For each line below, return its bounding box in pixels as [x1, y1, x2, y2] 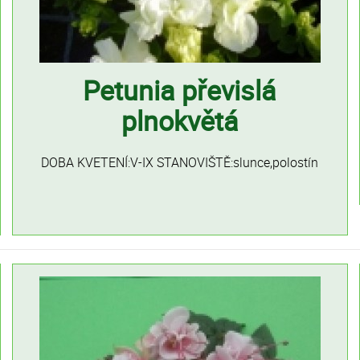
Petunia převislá [83, 72, 277, 108]
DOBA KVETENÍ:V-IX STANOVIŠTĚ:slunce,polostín [41, 153, 319, 171]
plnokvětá [121, 102, 239, 139]
